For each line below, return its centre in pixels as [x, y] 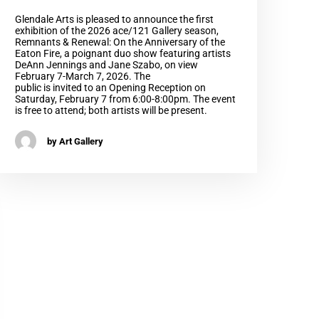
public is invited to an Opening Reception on [110, 88]
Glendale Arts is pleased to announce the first [114, 20]
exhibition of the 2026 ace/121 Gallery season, [116, 31]
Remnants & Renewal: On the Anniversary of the [120, 42]
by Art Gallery [75, 141]
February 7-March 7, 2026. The [82, 77]
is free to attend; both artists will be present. [111, 111]
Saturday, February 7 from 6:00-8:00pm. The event [125, 99]
